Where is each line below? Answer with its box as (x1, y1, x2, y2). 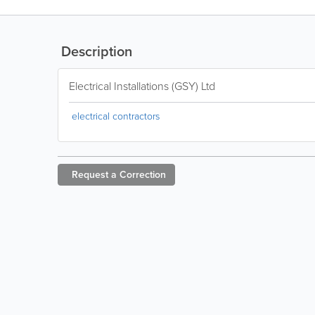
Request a (72, 167, 117, 182)
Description (58, 41, 132, 62)
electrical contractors (72, 109, 160, 124)
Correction (120, 167, 166, 182)
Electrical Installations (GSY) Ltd (69, 78, 215, 94)
